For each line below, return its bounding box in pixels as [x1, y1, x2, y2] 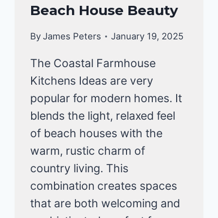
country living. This [30, 162, 129, 176]
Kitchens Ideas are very [30, 74, 154, 88]
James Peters [42, 31, 101, 42]
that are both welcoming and [30, 197, 181, 211]
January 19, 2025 [110, 31, 183, 42]
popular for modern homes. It [30, 91, 182, 106]
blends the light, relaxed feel [30, 109, 176, 123]
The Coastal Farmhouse [30, 56, 156, 71]
